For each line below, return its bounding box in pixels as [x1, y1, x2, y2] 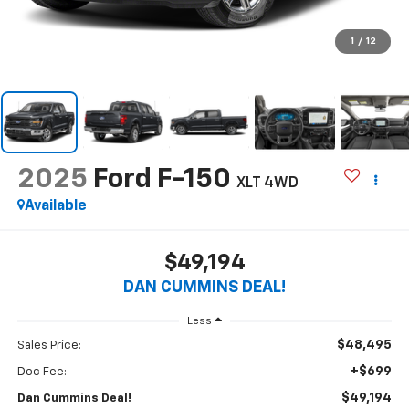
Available [24, 198, 87, 214]
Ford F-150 [92, 165, 231, 194]
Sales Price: [16, 340, 81, 352]
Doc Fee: [16, 366, 67, 379]
